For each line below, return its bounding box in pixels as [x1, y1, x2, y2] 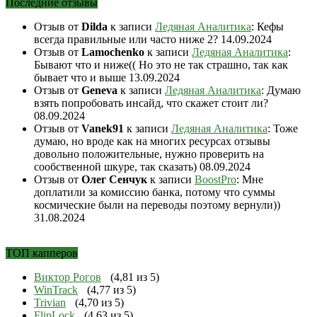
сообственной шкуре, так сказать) [34, 161, 200, 173]
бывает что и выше [34, 71, 129, 84]
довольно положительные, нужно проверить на [34, 148, 264, 161]
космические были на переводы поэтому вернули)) [34, 199, 280, 212]
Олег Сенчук [81, 173, 147, 186]
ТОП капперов [6, 247, 78, 260]
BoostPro [195, 173, 236, 186]
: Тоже [267, 122, 298, 135]
